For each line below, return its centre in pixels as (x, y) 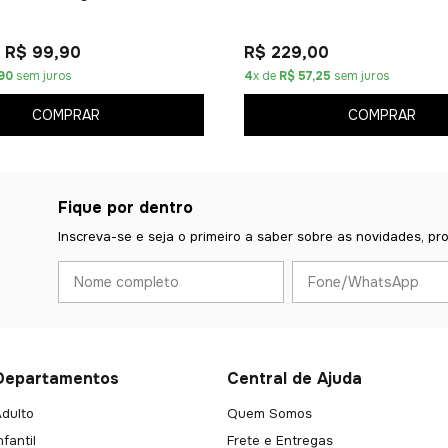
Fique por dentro (125, 208)
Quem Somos (269, 414)
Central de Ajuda (294, 379)
